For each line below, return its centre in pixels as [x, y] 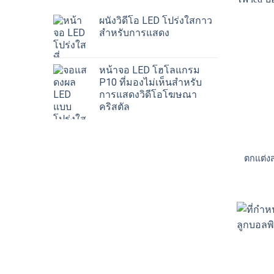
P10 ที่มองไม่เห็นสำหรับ [150, 82]
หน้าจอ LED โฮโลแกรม [150, 70]
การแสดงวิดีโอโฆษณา [148, 94]
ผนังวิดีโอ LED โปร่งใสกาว [156, 20]
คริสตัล [114, 106]
